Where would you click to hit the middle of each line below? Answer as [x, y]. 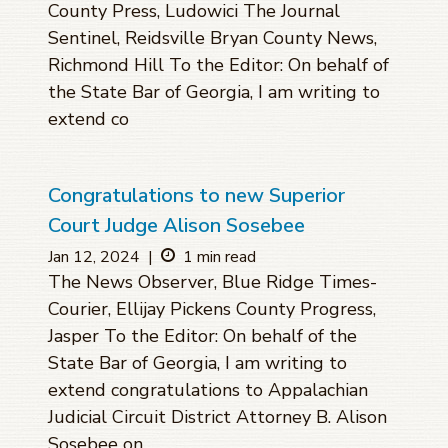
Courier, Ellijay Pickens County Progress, [212, 309]
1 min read [219, 257]
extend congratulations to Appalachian [208, 390]
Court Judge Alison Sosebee [176, 226]
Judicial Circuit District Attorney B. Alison [217, 417]
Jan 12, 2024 [94, 257]
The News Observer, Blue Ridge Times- [212, 282]
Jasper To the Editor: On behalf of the [202, 336]
